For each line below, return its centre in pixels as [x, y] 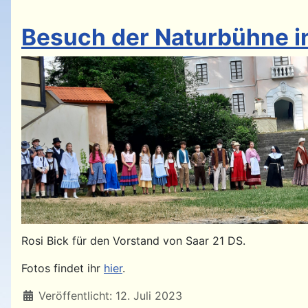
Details [39, 295]
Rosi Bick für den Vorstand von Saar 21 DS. [133, 240]
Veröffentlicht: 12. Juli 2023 [110, 295]
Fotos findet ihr [63, 268]
